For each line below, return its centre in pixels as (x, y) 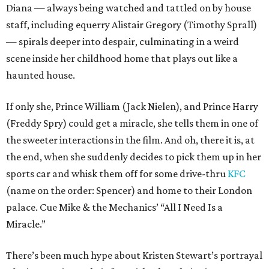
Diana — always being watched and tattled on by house (128, 8)
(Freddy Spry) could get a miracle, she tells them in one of (132, 123)
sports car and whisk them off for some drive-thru (117, 174)
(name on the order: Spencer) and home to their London (129, 191)
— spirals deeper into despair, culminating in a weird (122, 42)
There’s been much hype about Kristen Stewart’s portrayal (134, 255)
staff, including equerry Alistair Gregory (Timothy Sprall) (131, 25)
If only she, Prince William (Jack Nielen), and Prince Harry (132, 107)
